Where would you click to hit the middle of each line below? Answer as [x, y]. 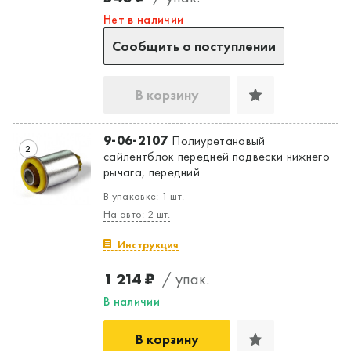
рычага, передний [152, 172]
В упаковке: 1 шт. [144, 195]
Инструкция [148, 244]
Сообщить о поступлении [194, 45]
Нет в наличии [144, 19]
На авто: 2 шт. [137, 213]
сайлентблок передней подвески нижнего [217, 156]
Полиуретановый [217, 140]
